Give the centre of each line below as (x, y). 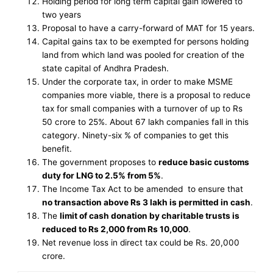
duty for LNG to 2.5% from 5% (102, 176)
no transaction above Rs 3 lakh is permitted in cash (147, 203)
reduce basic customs (204, 162)
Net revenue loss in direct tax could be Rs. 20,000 (141, 243)
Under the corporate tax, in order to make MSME (138, 82)
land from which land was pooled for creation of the (144, 55)
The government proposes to (101, 162)
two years (62, 15)
